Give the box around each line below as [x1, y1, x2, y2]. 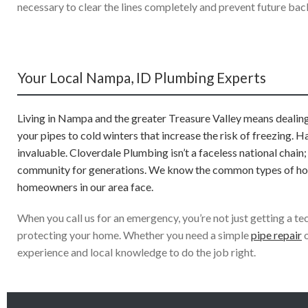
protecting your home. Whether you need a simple [17, 228, 251, 241]
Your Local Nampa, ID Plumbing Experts [17, 69, 266, 86]
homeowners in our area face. [17, 180, 153, 193]
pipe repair [251, 228, 302, 241]
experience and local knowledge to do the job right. [17, 245, 256, 258]
